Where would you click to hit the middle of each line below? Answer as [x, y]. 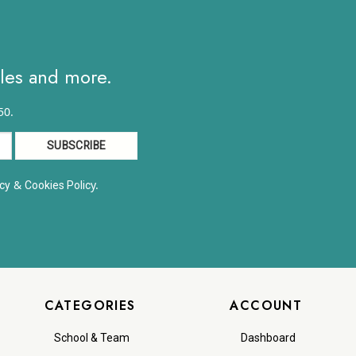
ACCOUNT [266, 305]
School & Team [92, 338]
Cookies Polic [57, 185]
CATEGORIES [90, 305]
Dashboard [268, 338]
